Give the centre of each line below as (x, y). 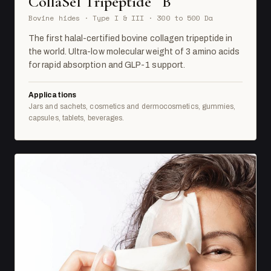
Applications (52, 95)
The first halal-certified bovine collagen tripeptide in (131, 38)
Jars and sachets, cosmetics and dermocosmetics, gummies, (132, 106)
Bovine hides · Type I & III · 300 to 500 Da (121, 18)
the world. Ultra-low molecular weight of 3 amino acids (134, 51)
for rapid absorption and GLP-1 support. (107, 65)
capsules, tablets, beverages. (77, 118)
